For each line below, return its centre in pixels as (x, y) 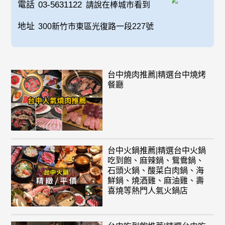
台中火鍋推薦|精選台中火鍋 (156, 151)
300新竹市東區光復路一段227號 (96, 27)
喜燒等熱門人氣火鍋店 (147, 191)
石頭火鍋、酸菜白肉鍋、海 (155, 171)
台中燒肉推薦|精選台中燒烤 (156, 75)
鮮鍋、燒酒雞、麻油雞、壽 (155, 181)
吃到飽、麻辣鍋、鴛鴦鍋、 (155, 161)
